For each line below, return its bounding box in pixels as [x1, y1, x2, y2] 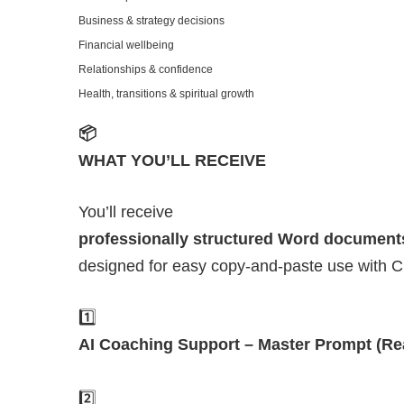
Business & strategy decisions [78, 14, 225, 28]
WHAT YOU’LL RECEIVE [78, 151, 266, 170]
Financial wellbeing [78, 39, 174, 52]
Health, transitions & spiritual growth [78, 87, 254, 101]
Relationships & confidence [78, 63, 213, 77]
